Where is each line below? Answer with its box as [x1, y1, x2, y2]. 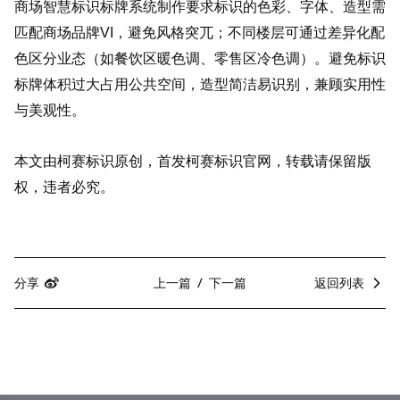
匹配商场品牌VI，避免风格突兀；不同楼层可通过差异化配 [14, 25, 385, 41]
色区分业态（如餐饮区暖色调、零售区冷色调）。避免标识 [14, 51, 386, 67]
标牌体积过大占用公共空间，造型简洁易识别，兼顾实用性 [14, 77, 386, 93]
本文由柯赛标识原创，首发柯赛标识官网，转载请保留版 [14, 154, 371, 170]
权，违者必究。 [14, 179, 114, 196]
